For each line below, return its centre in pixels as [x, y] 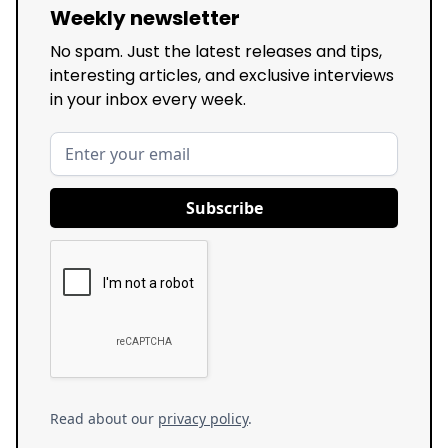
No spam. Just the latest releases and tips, [216, 52]
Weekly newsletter [145, 18]
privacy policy [203, 419]
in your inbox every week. [148, 100]
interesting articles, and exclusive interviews [222, 76]
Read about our [104, 419]
